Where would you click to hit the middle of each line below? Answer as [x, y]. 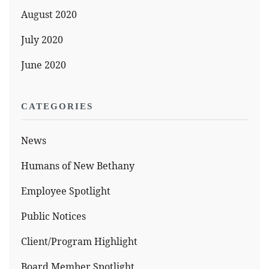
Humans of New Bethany [78, 166]
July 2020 [42, 40]
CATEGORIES [57, 106]
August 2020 [49, 14]
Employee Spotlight [66, 191]
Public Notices [53, 216]
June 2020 [44, 65]
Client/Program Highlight [79, 241]
